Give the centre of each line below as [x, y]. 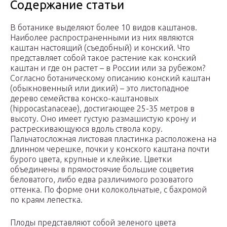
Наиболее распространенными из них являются [102, 38]
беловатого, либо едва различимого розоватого [102, 180]
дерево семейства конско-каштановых [84, 99]
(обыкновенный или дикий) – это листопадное [100, 88]
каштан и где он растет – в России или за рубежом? [108, 68]
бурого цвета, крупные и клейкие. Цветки [91, 159]
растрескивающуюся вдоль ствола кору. [86, 129]
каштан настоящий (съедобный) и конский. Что [100, 48]
